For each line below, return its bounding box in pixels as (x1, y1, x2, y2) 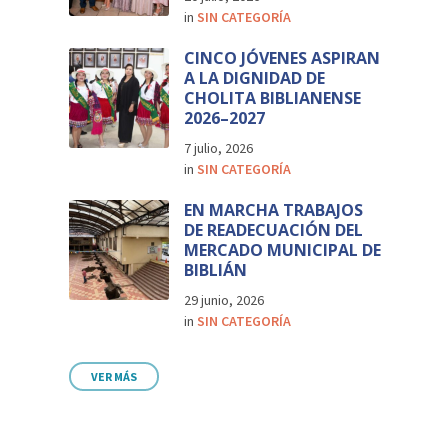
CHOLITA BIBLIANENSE (184, 87, 362, 109)
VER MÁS (91, 369, 138, 384)
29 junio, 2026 (184, 291, 265, 309)
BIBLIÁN (184, 259, 248, 281)
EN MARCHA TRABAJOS (184, 199, 364, 221)
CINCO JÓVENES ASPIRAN (184, 47, 381, 69)
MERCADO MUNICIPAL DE (184, 239, 382, 261)
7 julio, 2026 (184, 139, 254, 157)
